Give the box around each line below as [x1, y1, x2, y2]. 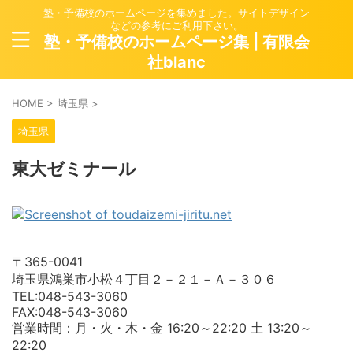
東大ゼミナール [12, 159, 136, 179]
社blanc [147, 53, 206, 72]
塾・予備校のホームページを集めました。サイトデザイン [43, 6, 310, 19]
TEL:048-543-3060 [12, 288, 128, 304]
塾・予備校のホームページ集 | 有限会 [43, 32, 310, 51]
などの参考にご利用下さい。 [110, 19, 243, 32]
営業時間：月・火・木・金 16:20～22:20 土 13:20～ [12, 320, 312, 336]
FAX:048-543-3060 [12, 304, 128, 320]
